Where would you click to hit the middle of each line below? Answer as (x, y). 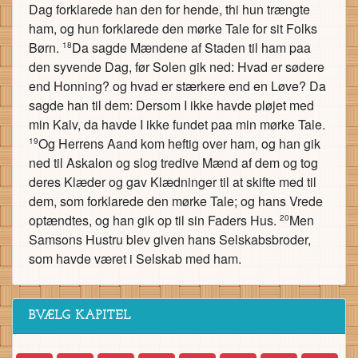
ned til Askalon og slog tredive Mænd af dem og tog (173, 163)
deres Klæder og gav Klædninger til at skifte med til (173, 182)
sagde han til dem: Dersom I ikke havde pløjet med (171, 105)
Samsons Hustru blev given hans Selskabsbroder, (170, 239)
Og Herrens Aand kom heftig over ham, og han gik (179, 143)
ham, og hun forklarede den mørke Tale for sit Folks (173, 28)
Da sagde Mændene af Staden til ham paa (191, 48)
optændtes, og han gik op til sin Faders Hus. (154, 220)
